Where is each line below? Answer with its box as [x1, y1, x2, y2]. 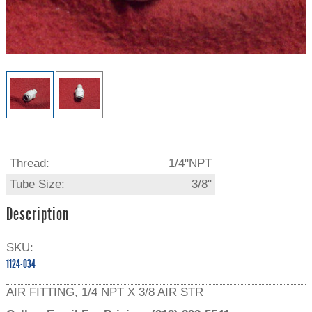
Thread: [9, 156, 49, 170]
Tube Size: [9, 177, 65, 191]
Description [6, 205, 69, 225]
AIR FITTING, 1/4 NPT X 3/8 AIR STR [6, 285, 203, 299]
